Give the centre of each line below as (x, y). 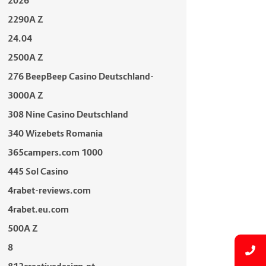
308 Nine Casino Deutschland (68, 114)
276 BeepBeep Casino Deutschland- (80, 76)
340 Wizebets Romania (55, 133)
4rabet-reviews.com (49, 190)
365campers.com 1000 (55, 152)
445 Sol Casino (38, 171)
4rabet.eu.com (38, 209)
